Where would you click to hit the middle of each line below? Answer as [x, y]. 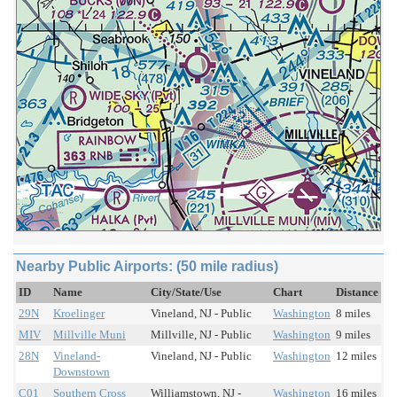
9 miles [353, 335]
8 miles [353, 314]
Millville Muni [90, 335]
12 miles [356, 356]
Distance [357, 292]
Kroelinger [79, 314]
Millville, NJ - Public [201, 335]
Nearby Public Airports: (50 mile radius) [147, 267]
